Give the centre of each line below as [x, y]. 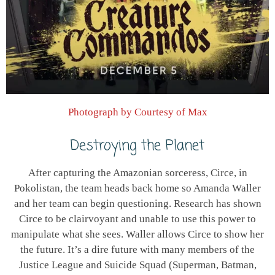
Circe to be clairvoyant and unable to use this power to [137, 219]
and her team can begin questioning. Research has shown [137, 203]
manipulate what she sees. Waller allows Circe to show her [137, 234]
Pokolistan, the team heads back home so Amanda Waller [137, 188]
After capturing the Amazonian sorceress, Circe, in [137, 172]
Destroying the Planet [137, 146]
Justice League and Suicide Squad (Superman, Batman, [137, 265]
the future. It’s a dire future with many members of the [137, 249]
